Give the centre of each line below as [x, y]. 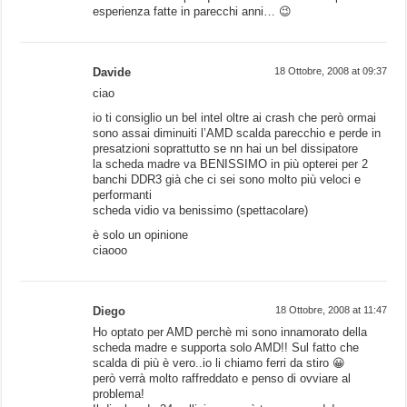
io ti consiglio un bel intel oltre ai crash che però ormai [235, 117]
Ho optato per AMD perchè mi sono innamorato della [230, 332]
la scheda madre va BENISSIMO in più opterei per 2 [231, 164]
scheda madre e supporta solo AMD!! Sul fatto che [226, 347]
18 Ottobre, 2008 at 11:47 [331, 309]
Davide [112, 72]
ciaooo [110, 250]
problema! [119, 393]
